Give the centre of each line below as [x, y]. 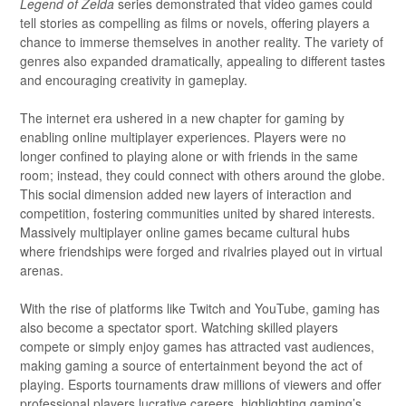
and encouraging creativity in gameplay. [134, 79]
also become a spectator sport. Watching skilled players [179, 327]
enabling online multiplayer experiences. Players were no [184, 136]
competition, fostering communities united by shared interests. [198, 213]
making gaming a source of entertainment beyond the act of [192, 365]
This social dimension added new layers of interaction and [186, 193]
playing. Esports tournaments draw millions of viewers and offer [201, 384]
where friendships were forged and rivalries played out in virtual [202, 251]
